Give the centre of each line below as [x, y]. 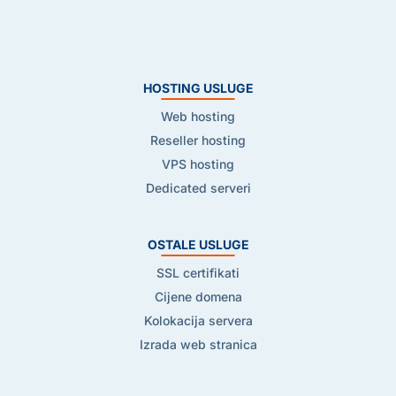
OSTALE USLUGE [198, 244]
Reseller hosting [198, 140]
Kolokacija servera [198, 320]
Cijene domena [198, 297]
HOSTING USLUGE [198, 88]
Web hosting [198, 116]
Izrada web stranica [198, 344]
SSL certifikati [198, 273]
